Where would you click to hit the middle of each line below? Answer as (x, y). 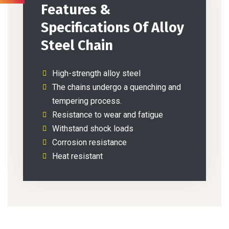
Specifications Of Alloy (112, 28)
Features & (76, 10)
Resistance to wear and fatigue (108, 115)
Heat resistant (77, 156)
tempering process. (87, 101)
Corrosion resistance (89, 143)
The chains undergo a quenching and (117, 87)
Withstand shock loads (93, 129)
